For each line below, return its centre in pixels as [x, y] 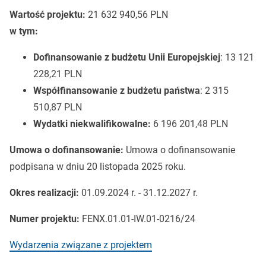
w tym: [23, 31]
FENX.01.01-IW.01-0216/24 [138, 218]
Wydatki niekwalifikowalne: [93, 123]
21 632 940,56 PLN [128, 14]
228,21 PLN [57, 74]
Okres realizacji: [45, 192]
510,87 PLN [57, 107]
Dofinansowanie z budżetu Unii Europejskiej [126, 57]
